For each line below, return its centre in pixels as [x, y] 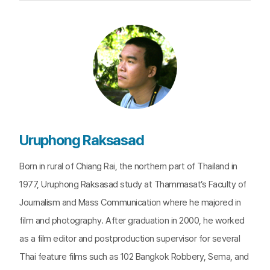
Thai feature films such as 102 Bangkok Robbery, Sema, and [134, 257]
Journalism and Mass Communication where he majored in [130, 202]
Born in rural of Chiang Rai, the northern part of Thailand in [128, 166]
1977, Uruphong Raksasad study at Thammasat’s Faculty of [133, 184]
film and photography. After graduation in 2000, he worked [132, 221]
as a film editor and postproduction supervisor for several [130, 239]
